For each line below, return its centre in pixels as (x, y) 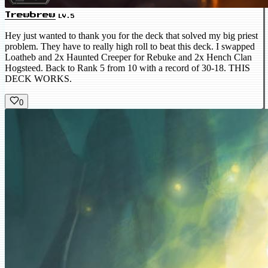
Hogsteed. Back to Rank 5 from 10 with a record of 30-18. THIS (127, 68)
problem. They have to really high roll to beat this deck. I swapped (130, 47)
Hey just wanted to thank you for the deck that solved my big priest (131, 36)
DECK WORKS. (38, 79)
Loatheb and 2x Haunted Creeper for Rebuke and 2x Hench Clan (128, 57)
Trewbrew (30, 16)
